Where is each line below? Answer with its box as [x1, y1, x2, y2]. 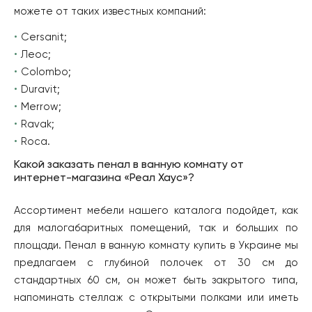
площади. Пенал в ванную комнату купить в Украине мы [14, 240, 298, 251]
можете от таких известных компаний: [14, 6, 206, 17]
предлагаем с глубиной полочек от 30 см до [14, 257, 298, 268]
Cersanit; [21, 31, 68, 42]
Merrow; [21, 101, 62, 112]
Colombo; [21, 66, 72, 77]
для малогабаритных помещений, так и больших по [14, 222, 298, 233]
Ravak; [21, 118, 55, 130]
